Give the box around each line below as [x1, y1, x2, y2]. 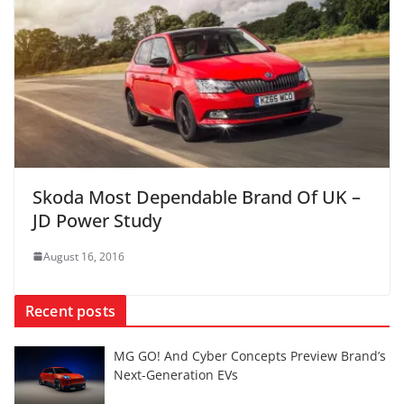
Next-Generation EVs [114, 365, 238, 383]
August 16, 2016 [43, 248, 124, 264]
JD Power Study [32, 207, 161, 233]
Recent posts [25, 300, 115, 321]
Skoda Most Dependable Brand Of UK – [32, 184, 361, 209]
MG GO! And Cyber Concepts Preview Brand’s [114, 346, 386, 364]
